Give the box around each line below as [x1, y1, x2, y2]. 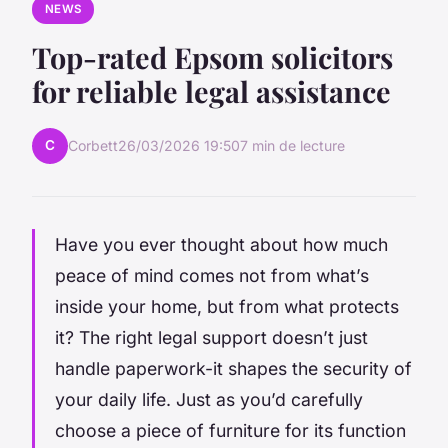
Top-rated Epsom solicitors [32, 37, 393, 76]
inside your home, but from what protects [55, 295, 399, 317]
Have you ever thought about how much [55, 233, 388, 255]
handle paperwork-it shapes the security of [55, 357, 412, 379]
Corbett [68, 137, 118, 155]
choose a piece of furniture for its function [55, 419, 406, 441]
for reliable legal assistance [32, 71, 391, 110]
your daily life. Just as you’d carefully [55, 388, 363, 410]
